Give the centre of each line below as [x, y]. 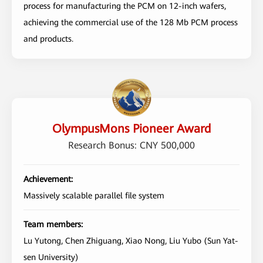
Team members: [53, 224]
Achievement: [48, 179]
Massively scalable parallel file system [94, 195]
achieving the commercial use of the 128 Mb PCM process [131, 22]
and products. [48, 38]
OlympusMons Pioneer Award [131, 128]
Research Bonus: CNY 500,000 [131, 145]
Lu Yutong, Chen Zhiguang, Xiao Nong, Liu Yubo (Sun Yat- [131, 240]
